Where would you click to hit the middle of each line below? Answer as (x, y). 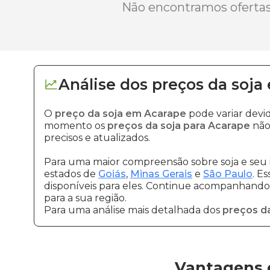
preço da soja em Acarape (121, 114)
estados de (71, 174)
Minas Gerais (161, 174)
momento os (76, 126)
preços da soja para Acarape (179, 126)
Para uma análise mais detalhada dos (133, 210)
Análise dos (103, 84)
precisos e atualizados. (97, 138)
